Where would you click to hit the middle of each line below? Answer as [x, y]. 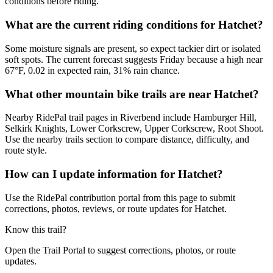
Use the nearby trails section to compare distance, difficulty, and [127, 140]
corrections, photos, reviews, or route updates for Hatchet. [116, 208]
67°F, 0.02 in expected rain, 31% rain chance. [92, 70]
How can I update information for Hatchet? [114, 174]
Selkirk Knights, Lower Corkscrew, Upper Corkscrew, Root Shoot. [134, 129]
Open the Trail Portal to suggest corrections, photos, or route [120, 250]
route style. [26, 151]
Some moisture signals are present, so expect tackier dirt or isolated [133, 48]
